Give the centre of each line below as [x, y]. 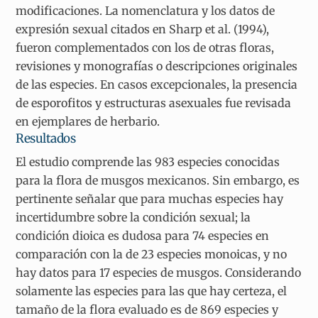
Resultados [46, 138]
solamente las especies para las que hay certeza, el [152, 291]
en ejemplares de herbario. [88, 121]
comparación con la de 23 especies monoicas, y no [152, 254]
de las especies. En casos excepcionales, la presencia [157, 84]
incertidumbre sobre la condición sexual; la [133, 218]
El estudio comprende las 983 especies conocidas [148, 162]
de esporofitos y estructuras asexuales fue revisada [154, 103]
